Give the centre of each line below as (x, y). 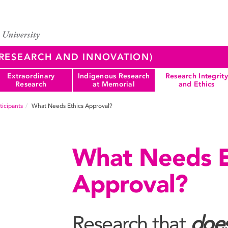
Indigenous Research (114, 76)
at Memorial (113, 84)
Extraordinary (31, 76)
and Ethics (196, 84)
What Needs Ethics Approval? (72, 106)
